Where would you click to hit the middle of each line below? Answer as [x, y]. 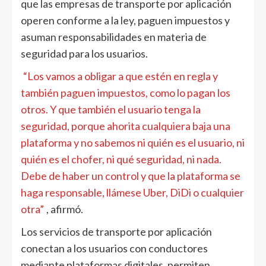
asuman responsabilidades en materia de [114, 37]
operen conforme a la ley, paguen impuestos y [125, 20]
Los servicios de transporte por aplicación [116, 231]
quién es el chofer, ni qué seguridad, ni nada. [121, 159]
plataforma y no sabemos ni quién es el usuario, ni [133, 142]
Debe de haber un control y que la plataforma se [131, 175]
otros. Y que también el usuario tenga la [111, 109]
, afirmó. [64, 209]
